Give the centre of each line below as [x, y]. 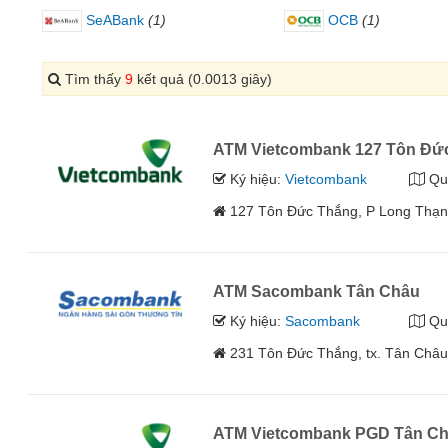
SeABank [113, 19]
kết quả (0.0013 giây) [202, 79]
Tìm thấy [93, 79]
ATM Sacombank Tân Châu [317, 292]
